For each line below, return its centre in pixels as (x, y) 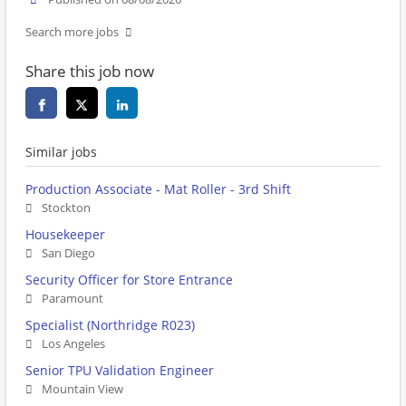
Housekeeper (65, 235)
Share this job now (90, 72)
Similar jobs (61, 152)
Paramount (72, 299)
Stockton (66, 208)
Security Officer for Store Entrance (129, 280)
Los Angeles (73, 344)
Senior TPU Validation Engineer (120, 371)
